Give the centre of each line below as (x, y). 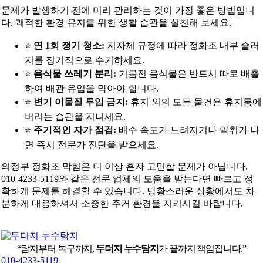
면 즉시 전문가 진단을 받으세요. (91, 145)
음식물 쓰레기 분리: (75, 74)
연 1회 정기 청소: (69, 46)
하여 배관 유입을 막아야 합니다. (91, 89)
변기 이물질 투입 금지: (80, 102)
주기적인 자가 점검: (75, 130)
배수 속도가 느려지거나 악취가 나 (188, 130)
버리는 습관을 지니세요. (75, 117)
